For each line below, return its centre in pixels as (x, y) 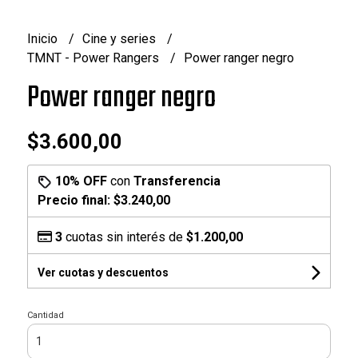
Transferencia (177, 181)
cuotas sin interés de (124, 237)
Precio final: (75, 200)
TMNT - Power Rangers (94, 58)
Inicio (44, 38)
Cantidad (45, 315)
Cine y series (120, 38)
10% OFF (81, 181)
